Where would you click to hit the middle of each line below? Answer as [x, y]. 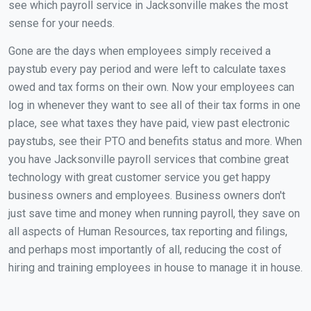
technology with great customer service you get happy [140, 177]
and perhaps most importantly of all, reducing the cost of [145, 250]
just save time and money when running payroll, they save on [154, 213]
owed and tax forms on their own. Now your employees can [151, 87]
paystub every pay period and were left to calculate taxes [147, 69]
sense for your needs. [61, 23]
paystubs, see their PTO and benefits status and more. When [155, 141]
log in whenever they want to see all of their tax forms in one [154, 105]
